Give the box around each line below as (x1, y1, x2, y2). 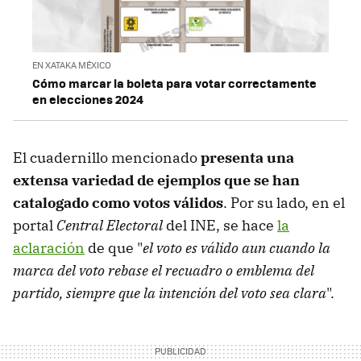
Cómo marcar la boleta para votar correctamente (32, 73, 317, 92)
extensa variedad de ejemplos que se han (13, 170, 300, 189)
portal (13, 215, 56, 234)
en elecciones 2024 (32, 89, 143, 108)
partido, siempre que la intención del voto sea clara (13, 283, 326, 302)
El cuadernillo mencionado (13, 147, 197, 167)
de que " (85, 238, 143, 257)
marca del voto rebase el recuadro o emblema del (13, 260, 314, 280)
